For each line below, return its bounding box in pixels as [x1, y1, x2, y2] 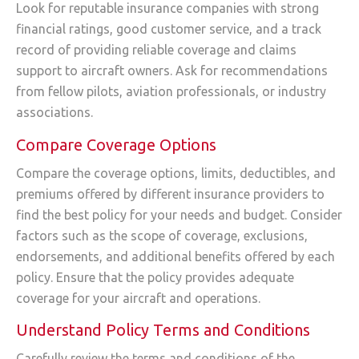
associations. [16, 105, 93, 120]
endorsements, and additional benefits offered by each [16, 248, 335, 264]
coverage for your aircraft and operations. [16, 290, 260, 305]
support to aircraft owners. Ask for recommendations [16, 63, 328, 79]
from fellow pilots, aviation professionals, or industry [16, 84, 326, 99]
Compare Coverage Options [16, 135, 216, 154]
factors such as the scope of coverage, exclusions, [16, 228, 308, 243]
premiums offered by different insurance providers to [16, 186, 325, 201]
